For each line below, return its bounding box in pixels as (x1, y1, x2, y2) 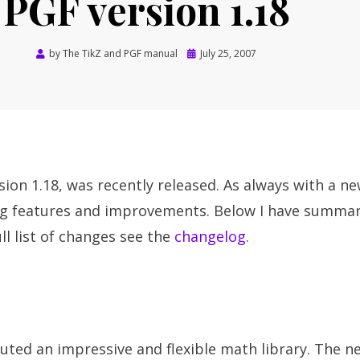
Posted (186, 46, 219, 59)
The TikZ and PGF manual (63, 47, 178, 60)
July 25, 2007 (200, 47, 256, 60)
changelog (174, 227, 246, 246)
